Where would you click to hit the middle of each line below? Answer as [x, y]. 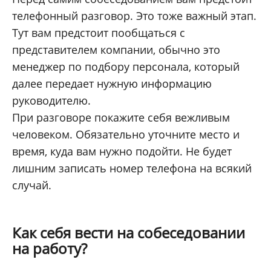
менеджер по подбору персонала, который [126, 67]
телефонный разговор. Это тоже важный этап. [134, 16]
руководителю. [51, 101]
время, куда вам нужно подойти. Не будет [122, 152]
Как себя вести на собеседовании [129, 233]
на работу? [50, 249]
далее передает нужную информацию [112, 84]
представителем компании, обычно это [116, 50]
